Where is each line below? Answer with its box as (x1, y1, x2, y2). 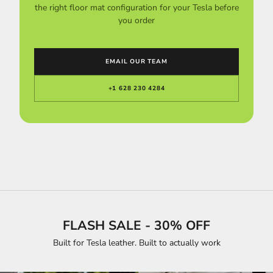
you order (118, 14, 155, 26)
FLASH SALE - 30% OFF (63, 216, 210, 234)
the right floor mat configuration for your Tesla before (34, 1, 239, 13)
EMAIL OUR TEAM (105, 57, 168, 66)
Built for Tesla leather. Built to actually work (52, 236, 221, 249)
